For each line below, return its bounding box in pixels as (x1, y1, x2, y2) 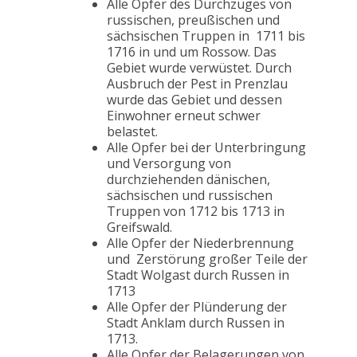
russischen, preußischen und (107, 11, 280, 29)
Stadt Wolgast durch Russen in (107, 266, 289, 284)
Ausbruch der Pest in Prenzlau (107, 75, 288, 93)
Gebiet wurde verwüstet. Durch (107, 59, 292, 77)
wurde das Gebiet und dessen (107, 91, 282, 109)
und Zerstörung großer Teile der (107, 250, 308, 269)
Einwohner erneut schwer (107, 107, 261, 125)
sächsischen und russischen (107, 186, 273, 205)
